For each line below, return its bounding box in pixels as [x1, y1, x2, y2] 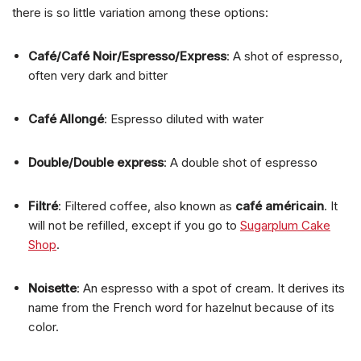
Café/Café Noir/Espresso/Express [28, 48, 226, 64]
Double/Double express [28, 155, 164, 171]
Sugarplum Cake [240, 218, 330, 234]
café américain [235, 198, 324, 214]
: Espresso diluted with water [104, 111, 263, 127]
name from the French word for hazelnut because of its [28, 300, 334, 316]
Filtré [28, 198, 58, 214]
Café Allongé [28, 111, 104, 127]
